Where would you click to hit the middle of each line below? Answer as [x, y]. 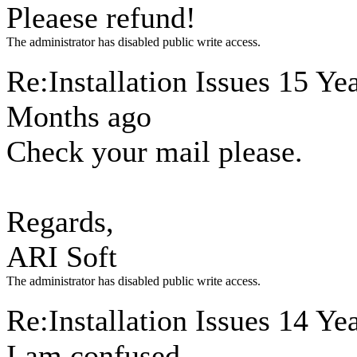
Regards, [60, 222]
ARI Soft [62, 257]
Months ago [79, 116]
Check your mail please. [155, 151]
